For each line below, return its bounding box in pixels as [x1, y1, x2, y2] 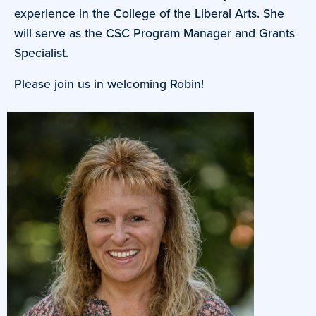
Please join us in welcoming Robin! [14, 74, 204, 93]
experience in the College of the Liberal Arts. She [14, 4, 284, 23]
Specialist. [14, 43, 68, 62]
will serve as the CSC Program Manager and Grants [14, 23, 295, 42]
